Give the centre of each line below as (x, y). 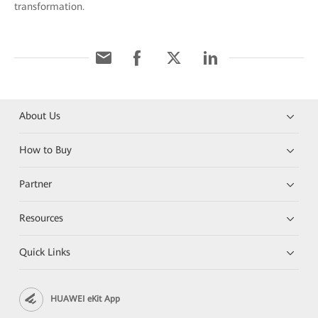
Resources (42, 218)
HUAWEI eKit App (86, 299)
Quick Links (45, 252)
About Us (40, 115)
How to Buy (46, 149)
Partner (36, 183)
